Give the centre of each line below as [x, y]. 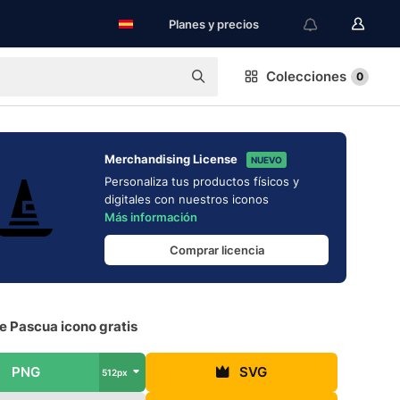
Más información [151, 217]
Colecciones [306, 76]
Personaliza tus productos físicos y [202, 181]
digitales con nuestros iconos [187, 199]
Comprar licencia [217, 250]
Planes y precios [214, 24]
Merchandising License [171, 159]
